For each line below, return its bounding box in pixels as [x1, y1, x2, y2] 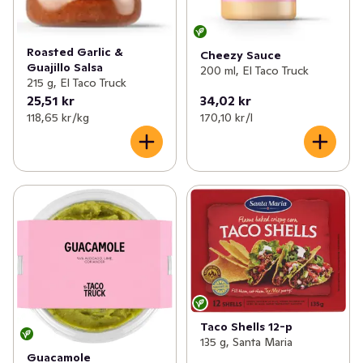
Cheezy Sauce [199, 48, 281, 63]
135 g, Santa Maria [199, 334, 293, 349]
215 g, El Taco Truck [27, 75, 126, 90]
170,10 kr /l [199, 109, 253, 125]
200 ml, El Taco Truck [199, 63, 309, 79]
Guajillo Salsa [27, 59, 103, 75]
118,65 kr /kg [27, 109, 89, 125]
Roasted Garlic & [27, 44, 123, 59]
